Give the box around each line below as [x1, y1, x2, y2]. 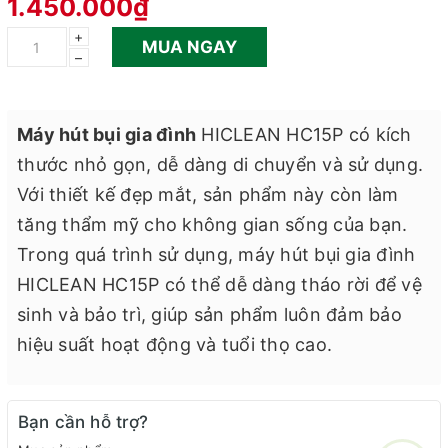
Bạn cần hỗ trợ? [18, 412, 149, 432]
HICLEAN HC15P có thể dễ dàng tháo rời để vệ [17, 274, 422, 295]
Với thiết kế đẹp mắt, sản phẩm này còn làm [17, 184, 399, 205]
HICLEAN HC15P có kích [196, 124, 412, 145]
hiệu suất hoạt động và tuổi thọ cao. [17, 334, 332, 355]
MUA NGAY [142, 36, 237, 57]
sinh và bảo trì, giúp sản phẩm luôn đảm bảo [17, 304, 402, 325]
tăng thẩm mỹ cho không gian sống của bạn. [17, 214, 408, 235]
